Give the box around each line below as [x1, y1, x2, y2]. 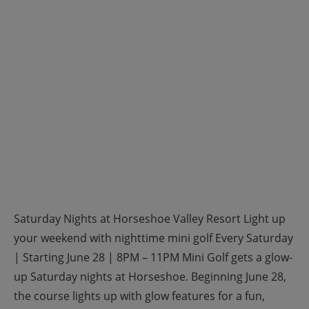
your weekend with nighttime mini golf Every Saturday [14, 230, 293, 246]
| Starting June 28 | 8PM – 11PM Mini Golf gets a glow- [14, 250, 292, 265]
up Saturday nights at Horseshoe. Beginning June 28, [14, 269, 286, 284]
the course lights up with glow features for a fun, [14, 288, 265, 303]
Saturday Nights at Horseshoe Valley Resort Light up [14, 211, 286, 226]
